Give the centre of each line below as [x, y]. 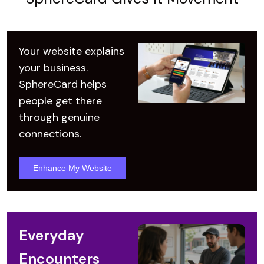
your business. [53, 67]
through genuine [59, 117]
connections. [50, 133]
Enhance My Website [72, 168]
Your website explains [72, 51]
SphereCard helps [63, 84]
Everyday [52, 235]
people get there [60, 100]
